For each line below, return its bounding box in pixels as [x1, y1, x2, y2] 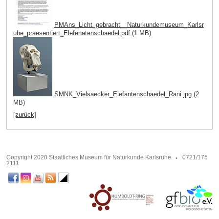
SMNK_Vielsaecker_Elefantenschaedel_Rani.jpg [54, 90, 194, 98]
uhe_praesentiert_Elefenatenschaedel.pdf [13, 29, 132, 37]
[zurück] [13, 110, 36, 118]
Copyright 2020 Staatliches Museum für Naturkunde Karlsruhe [6, 154, 171, 161]
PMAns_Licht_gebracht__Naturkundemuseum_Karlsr [54, 21, 204, 29]
